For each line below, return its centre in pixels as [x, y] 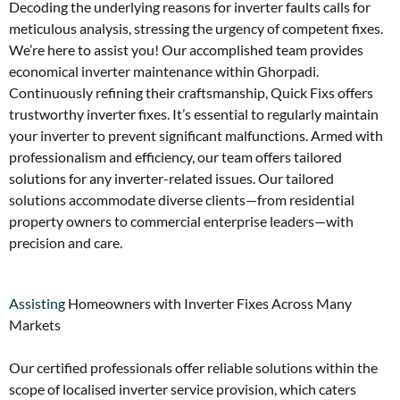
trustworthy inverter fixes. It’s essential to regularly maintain [194, 113]
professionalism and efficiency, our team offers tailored [175, 156]
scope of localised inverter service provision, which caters [183, 388]
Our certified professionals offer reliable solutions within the [193, 367]
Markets [35, 324]
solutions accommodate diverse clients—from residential [182, 199]
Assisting [37, 303]
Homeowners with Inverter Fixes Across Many [208, 303]
